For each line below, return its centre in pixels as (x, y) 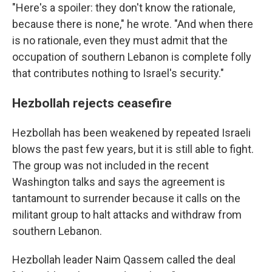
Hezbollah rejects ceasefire (92, 103)
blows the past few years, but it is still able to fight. (133, 149)
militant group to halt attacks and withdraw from (127, 215)
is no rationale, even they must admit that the (120, 40)
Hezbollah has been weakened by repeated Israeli (131, 133)
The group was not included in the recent (110, 165)
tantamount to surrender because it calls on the (126, 198)
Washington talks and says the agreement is (119, 182)
